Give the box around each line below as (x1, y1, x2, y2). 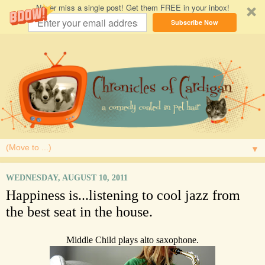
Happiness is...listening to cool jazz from (6, 187, 240, 203)
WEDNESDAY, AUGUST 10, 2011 (6, 172, 128, 182)
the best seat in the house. (6, 203, 153, 220)
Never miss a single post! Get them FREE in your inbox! (35, 2, 230, 13)
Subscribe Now (171, 18, 218, 27)
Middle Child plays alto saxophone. (66, 234, 199, 245)
